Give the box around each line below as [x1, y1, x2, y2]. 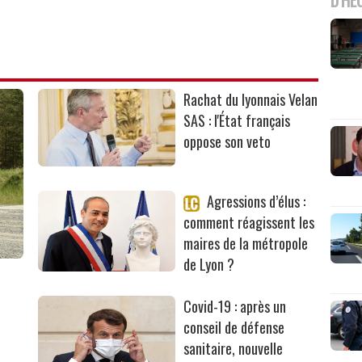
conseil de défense [183, 316, 285, 338]
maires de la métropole [183, 232, 309, 254]
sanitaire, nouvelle [183, 337, 284, 359]
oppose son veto [183, 130, 271, 152]
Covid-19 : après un [183, 295, 287, 317]
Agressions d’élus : [204, 190, 306, 212]
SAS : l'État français [183, 109, 291, 131]
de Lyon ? [183, 253, 235, 275]
